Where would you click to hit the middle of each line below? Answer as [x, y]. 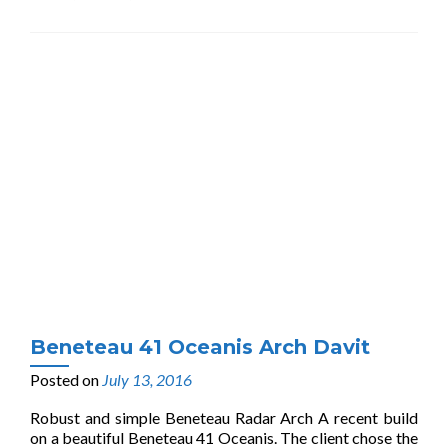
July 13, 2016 [147, 379]
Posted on [66, 379]
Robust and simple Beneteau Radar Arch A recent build [224, 417]
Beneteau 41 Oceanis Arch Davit [200, 347]
